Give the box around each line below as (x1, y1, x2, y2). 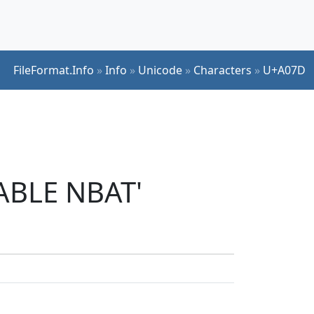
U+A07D (263, 62, 306, 78)
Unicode (138, 62, 182, 78)
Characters (193, 62, 252, 78)
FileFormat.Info (13, 62, 94, 78)
